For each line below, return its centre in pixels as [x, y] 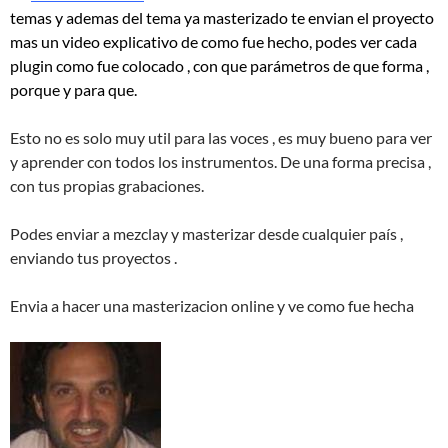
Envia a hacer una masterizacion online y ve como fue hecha [212, 306]
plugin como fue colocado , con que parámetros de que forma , [219, 66]
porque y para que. [73, 90]
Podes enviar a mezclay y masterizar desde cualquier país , [206, 234]
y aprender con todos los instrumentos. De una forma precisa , [220, 162]
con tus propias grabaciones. [107, 186]
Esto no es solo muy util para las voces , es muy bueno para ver [221, 138]
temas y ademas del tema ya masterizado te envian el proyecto [222, 18]
